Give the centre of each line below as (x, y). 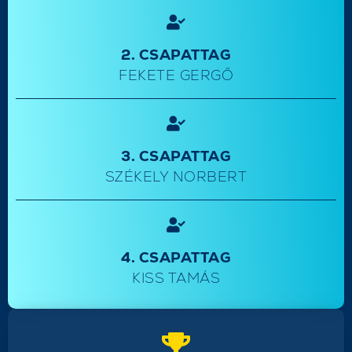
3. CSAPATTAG (176, 156)
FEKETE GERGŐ (176, 75)
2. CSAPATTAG (176, 54)
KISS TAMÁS (176, 277)
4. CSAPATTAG (176, 257)
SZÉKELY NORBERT (176, 176)
